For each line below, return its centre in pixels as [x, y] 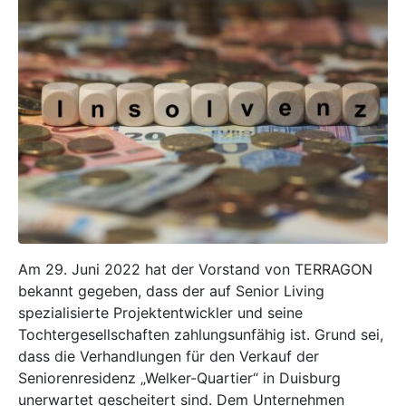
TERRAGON [333, 269]
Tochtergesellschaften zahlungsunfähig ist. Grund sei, [201, 334]
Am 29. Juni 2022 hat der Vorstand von [156, 269]
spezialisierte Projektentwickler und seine [160, 312]
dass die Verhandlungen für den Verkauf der [169, 356]
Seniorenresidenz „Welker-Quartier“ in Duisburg [179, 377]
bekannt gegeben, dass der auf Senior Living [171, 290]
